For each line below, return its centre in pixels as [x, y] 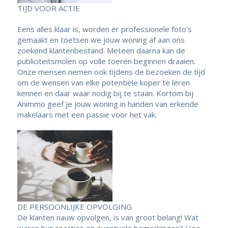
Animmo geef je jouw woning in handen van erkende [108, 104]
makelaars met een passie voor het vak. [87, 114]
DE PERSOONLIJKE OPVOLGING [74, 207]
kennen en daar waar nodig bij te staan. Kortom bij [105, 93]
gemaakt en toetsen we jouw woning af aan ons [101, 39]
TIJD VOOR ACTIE [48, 8]
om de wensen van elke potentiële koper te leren [103, 82]
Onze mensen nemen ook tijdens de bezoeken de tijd [111, 72]
